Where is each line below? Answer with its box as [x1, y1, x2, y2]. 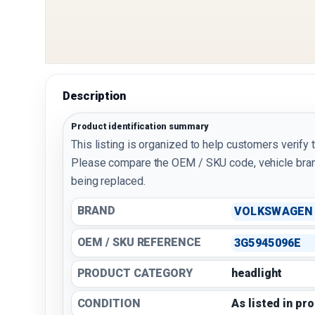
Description [63, 89, 126, 103]
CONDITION [77, 297, 141, 311]
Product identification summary [71, 121, 209, 132]
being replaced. [71, 174, 146, 188]
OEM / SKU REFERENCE [77, 235, 201, 249]
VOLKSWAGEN [233, 204, 314, 218]
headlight [231, 266, 283, 281]
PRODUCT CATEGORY [77, 266, 193, 281]
